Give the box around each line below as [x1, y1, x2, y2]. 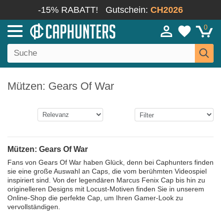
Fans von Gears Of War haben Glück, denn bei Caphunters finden [7, 158, 214, 166]
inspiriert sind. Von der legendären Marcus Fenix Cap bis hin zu [7, 176, 205, 184]
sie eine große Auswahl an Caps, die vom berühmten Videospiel [7, 167, 207, 175]
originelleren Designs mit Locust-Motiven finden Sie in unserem [7, 185, 204, 193]
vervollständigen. [7, 203, 60, 211]
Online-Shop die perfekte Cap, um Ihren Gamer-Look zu [7, 194, 183, 202]
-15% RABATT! [38, 5, 98, 15]
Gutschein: [106, 5, 150, 15]
